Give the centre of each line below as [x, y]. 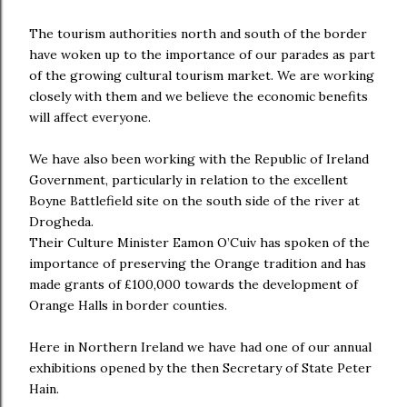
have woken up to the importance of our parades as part [202, 55]
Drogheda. [61, 222]
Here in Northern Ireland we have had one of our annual [200, 347]
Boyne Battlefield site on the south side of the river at [194, 201]
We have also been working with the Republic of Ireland [199, 159]
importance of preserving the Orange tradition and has [198, 263]
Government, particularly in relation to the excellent [189, 180]
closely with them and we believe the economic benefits [199, 96]
